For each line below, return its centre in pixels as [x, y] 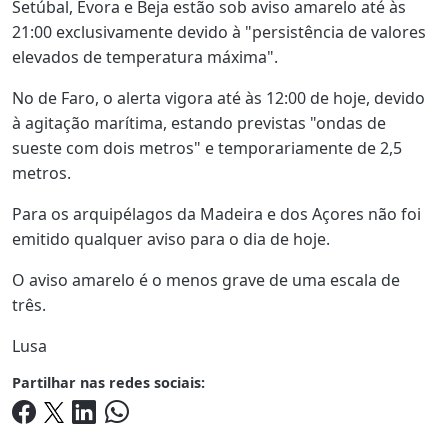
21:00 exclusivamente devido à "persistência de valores [219, 31]
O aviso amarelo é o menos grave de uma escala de [206, 279]
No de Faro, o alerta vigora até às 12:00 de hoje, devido [218, 97]
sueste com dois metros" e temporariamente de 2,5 [207, 147]
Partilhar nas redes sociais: [108, 382]
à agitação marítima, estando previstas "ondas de [199, 122]
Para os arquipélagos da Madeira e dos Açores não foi [216, 213]
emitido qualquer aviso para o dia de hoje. [171, 238]
